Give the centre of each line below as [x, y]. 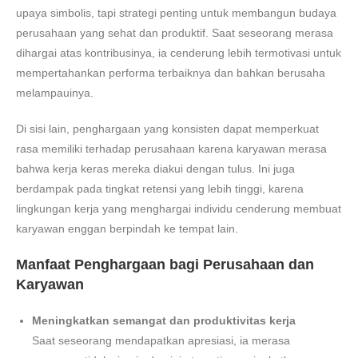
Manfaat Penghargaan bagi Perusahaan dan [165, 264]
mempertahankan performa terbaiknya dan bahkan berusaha [171, 72]
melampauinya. [55, 92]
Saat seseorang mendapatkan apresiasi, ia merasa [161, 340]
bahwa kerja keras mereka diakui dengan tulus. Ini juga [155, 168]
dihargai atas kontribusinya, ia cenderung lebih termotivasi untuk [179, 52]
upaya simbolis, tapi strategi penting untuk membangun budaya [176, 12]
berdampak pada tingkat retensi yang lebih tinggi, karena [160, 188]
